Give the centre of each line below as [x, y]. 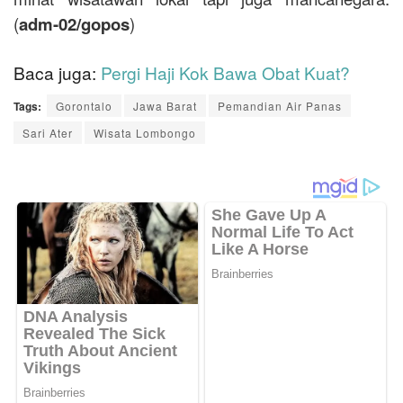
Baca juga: [57, 72]
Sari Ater [48, 132]
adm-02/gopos [74, 24]
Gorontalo [84, 105]
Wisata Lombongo [145, 132]
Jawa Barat [165, 105]
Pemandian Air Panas [280, 105]
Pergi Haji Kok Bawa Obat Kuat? [225, 72]
